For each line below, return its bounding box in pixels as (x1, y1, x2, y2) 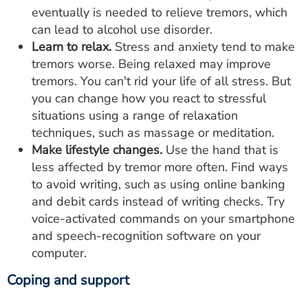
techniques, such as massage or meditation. (32, 124, 274, 141)
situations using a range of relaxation (32, 107, 238, 124)
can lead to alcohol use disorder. (32, 21, 212, 38)
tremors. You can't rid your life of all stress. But (32, 72, 291, 89)
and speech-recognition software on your (32, 227, 261, 244)
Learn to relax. (32, 38, 111, 55)
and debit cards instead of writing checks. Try (32, 192, 285, 210)
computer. (32, 244, 87, 261)
